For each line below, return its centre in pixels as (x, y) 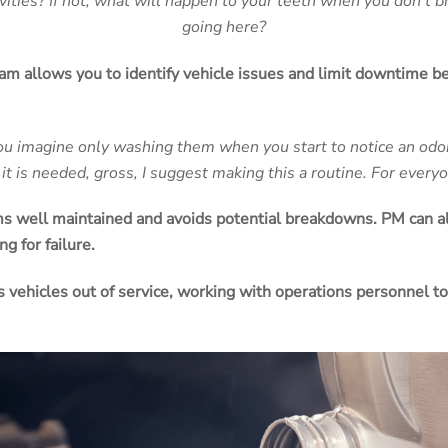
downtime (393, 73)
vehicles (40, 292)
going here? (224, 26)
